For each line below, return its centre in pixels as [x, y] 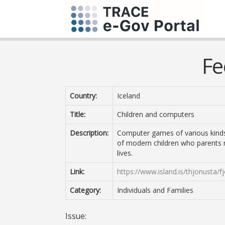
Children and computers [156, 114]
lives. [125, 153]
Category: [85, 190]
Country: [83, 96]
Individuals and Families [155, 190]
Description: [89, 133]
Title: [78, 114]
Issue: [76, 216]
